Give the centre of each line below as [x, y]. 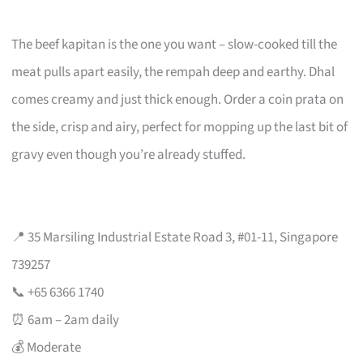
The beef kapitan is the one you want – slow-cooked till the [175, 44]
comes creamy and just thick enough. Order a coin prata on [178, 99]
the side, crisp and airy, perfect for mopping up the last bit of [180, 127]
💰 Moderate [47, 347]
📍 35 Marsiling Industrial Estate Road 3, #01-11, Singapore [175, 237]
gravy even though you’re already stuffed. [129, 154]
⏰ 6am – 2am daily [66, 320]
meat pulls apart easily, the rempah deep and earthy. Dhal [173, 72]
